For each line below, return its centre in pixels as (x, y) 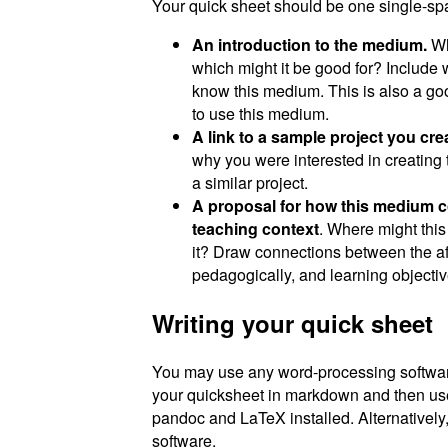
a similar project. (250, 183)
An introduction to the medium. (309, 45)
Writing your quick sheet (292, 323)
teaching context (255, 229)
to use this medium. (260, 114)
